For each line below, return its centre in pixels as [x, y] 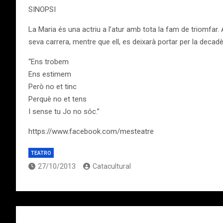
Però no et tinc [53, 87]
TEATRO [41, 153]
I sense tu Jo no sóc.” [64, 111]
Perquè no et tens [57, 99]
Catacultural [112, 166]
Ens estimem [50, 74]
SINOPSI [42, 9]
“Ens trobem [49, 62]
